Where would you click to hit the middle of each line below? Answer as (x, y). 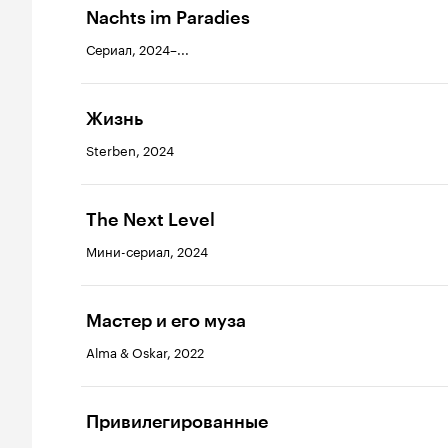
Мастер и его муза (166, 321)
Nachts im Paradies (168, 18)
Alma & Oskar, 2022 (145, 351)
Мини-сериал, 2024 (147, 250)
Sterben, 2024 (130, 149)
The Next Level (150, 220)
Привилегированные (177, 422)
